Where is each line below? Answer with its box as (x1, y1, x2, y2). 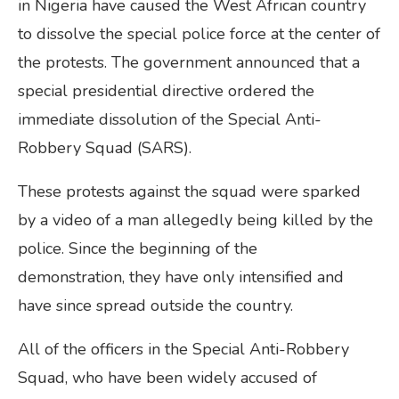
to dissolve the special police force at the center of (18, 22, 380, 45)
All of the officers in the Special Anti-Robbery (18, 338, 349, 360)
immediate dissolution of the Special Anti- (18, 108, 322, 130)
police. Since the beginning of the (18, 237, 257, 259)
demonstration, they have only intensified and (18, 265, 344, 288)
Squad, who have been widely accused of (18, 366, 317, 388)
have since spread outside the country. (18, 294, 293, 316)
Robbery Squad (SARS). (18, 136, 191, 159)
